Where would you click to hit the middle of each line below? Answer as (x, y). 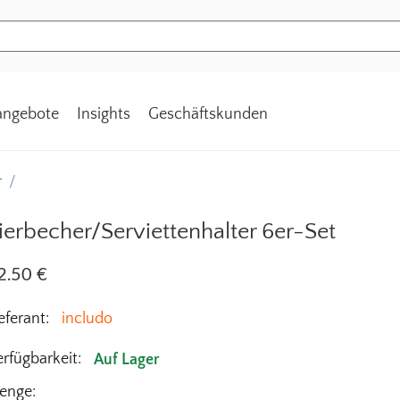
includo (87, 318)
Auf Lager (127, 359)
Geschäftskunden (208, 114)
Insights (104, 114)
